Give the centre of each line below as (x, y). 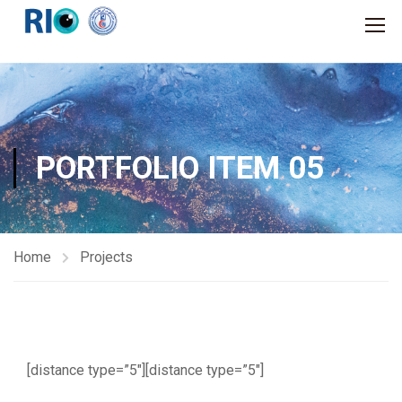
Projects (106, 257)
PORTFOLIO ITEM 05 (180, 168)
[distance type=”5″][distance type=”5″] (145, 370)
